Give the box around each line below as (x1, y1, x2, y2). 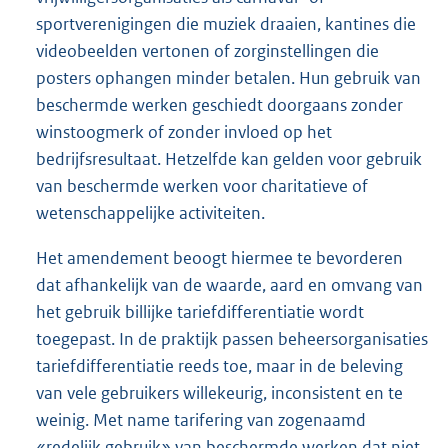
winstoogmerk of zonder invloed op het (36, 120, 332, 143)
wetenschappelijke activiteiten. (36, 201, 265, 224)
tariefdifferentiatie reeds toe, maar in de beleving (36, 354, 403, 377)
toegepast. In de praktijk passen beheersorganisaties (36, 327, 428, 350)
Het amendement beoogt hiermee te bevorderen (36, 246, 403, 269)
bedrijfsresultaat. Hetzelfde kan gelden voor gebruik (36, 147, 422, 170)
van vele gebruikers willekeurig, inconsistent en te (36, 381, 403, 404)
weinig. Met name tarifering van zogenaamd (36, 408, 366, 431)
